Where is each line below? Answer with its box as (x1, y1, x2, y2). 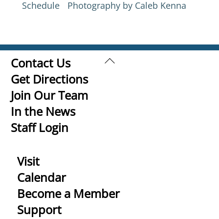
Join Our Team (11, 87, 88, 104)
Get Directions (11, 71, 88, 88)
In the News (11, 103, 76, 120)
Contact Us (11, 55, 71, 71)
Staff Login (11, 119, 69, 136)
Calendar (17, 169, 66, 186)
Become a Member (17, 185, 120, 202)
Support (17, 201, 62, 218)
